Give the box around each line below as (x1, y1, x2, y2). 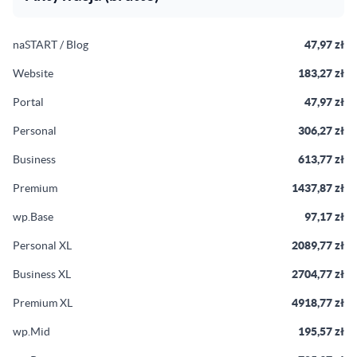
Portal (13, 96, 44, 108)
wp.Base (13, 210, 53, 223)
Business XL (13, 268, 71, 280)
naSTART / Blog (13, 38, 88, 51)
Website (13, 67, 53, 80)
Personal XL (13, 239, 72, 252)
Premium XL (13, 296, 73, 309)
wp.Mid (13, 325, 50, 338)
